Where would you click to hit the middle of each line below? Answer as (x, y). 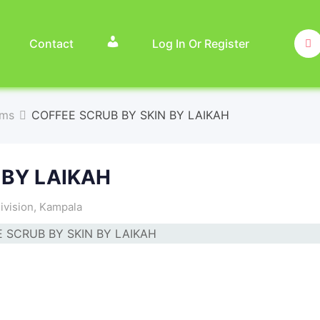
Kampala (61, 207)
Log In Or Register (200, 44)
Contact (51, 44)
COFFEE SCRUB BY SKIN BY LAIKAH (130, 115)
